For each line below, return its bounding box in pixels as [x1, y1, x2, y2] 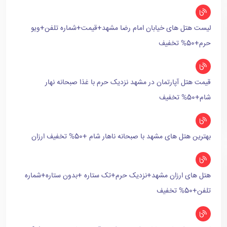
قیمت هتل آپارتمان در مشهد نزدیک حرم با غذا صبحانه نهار [45, 77, 211, 88]
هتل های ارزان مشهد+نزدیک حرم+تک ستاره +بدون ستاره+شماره [25, 170, 211, 181]
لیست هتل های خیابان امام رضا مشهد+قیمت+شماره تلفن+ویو [31, 23, 211, 34]
